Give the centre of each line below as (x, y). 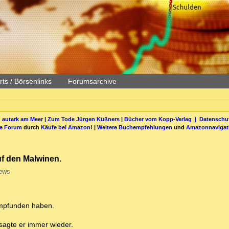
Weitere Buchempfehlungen (135, 127)
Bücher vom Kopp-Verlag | (162, 119)
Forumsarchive (92, 81)
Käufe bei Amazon (66, 127)
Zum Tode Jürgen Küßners (83, 119)
